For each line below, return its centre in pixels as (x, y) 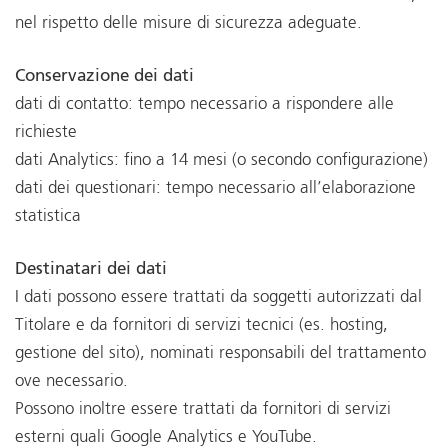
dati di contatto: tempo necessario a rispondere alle (204, 104)
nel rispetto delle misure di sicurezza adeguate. (188, 23)
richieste (46, 132)
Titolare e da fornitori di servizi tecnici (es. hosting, (201, 326)
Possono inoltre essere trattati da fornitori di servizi (203, 410)
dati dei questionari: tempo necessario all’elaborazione (215, 188)
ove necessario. (71, 382)
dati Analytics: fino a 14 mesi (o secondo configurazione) (221, 160)
